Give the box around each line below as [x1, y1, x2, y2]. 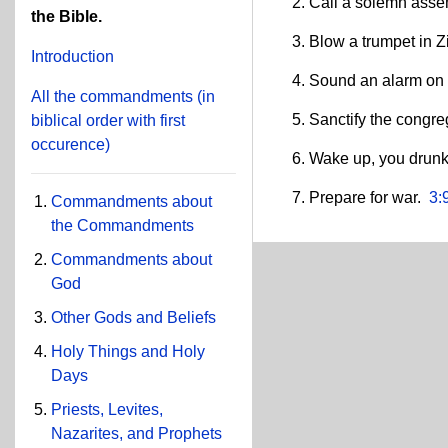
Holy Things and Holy [51, 343, 205, 360]
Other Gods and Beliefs [51, 309, 216, 326]
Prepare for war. [309, 188, 430, 206]
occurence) [31, 136, 110, 153]
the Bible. [31, 8, 102, 25]
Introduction [31, 48, 114, 65]
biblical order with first [31, 112, 185, 129]
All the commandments [31, 88, 197, 105]
